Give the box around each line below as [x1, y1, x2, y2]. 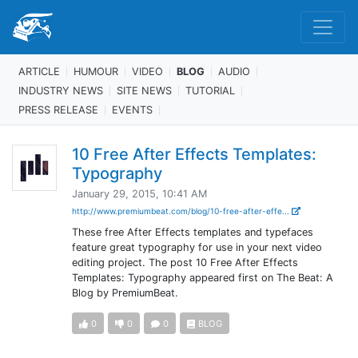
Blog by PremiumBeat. [71, 287, 178, 299]
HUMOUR [74, 65, 118, 78]
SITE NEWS [117, 84, 172, 97]
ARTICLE [18, 65, 60, 78]
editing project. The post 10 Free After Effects [71, 257, 298, 268]
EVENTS [112, 103, 153, 116]
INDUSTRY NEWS [18, 84, 103, 97]
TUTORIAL [185, 84, 235, 97]
